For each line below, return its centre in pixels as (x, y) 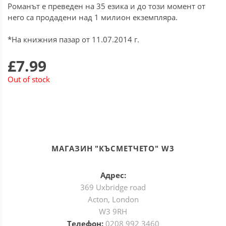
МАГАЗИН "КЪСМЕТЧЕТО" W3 (113, 148)
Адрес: (113, 175)
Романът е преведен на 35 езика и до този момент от (106, 6)
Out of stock (29, 79)
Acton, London (113, 199)
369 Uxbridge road (113, 187)
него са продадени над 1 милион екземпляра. (93, 17)
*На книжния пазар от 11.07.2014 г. (73, 39)
